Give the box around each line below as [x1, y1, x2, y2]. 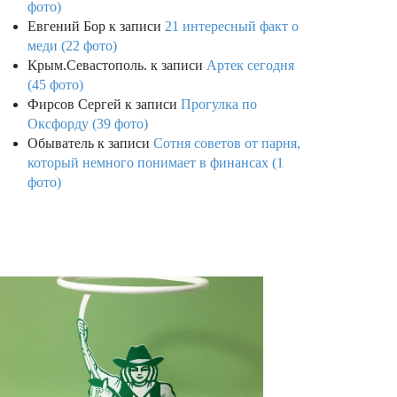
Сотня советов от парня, [153, 136, 300, 151]
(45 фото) [27, 77, 83, 92]
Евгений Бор [27, 19, 105, 34]
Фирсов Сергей [27, 97, 121, 112]
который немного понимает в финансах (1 [27, 155, 284, 170]
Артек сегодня [206, 58, 294, 73]
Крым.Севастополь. [27, 58, 147, 73]
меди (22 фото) [27, 38, 117, 53]
